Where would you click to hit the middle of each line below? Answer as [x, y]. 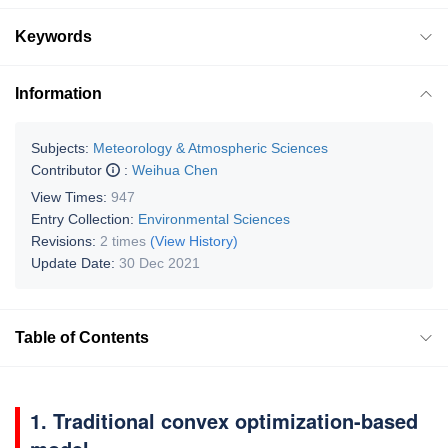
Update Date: [75, 262]
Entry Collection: [84, 218]
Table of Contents [82, 337]
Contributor [68, 169]
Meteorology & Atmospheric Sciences [210, 147]
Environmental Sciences [214, 218]
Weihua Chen [175, 169]
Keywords [53, 36]
